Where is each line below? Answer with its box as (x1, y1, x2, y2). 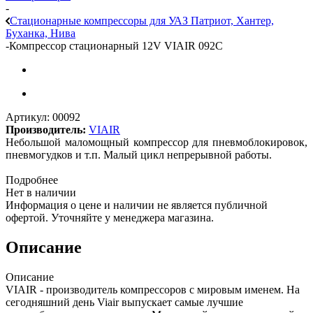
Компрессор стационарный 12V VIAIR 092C (9, 39, 223, 52)
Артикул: (6, 110, 50, 123)
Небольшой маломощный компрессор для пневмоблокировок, (6, 136, 307, 148)
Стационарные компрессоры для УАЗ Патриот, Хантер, (10, 14, 274, 27)
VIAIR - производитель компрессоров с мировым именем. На (6, 283, 300, 296)
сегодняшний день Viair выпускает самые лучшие (6, 296, 243, 308)
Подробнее (6, 173, 58, 186)
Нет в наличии (6, 186, 76, 198)
